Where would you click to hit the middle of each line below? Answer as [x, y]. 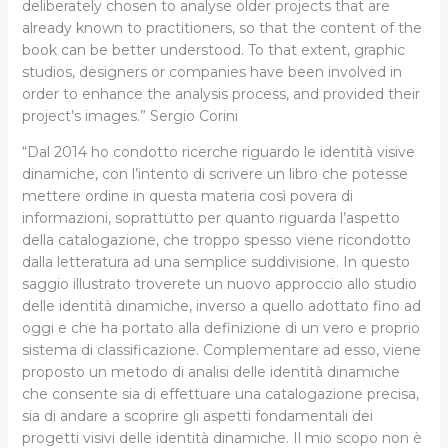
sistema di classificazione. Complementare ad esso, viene [221, 349]
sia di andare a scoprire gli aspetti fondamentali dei [197, 415]
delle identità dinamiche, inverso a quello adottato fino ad [221, 305]
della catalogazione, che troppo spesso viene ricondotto [216, 239]
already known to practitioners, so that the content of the [221, 27]
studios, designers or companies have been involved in [211, 71]
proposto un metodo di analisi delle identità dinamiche [210, 371]
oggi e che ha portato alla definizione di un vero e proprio [220, 327]
